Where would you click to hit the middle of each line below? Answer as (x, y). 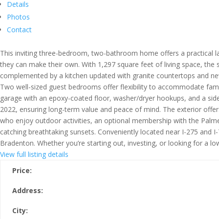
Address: (28, 190)
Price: (22, 170)
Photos (18, 17)
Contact (19, 30)
